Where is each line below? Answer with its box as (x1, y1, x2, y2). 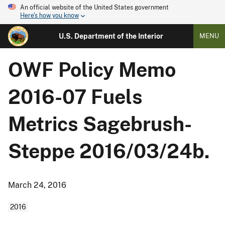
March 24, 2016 (8, 180, 66, 190)
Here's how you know (20, 12, 79, 20)
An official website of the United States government (20, 4, 169, 11)
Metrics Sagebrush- (8, 113, 192, 136)
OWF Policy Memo (8, 58, 176, 81)
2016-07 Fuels (8, 85, 143, 108)
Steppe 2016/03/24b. (8, 140, 210, 163)
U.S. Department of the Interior (58, 32, 163, 40)
